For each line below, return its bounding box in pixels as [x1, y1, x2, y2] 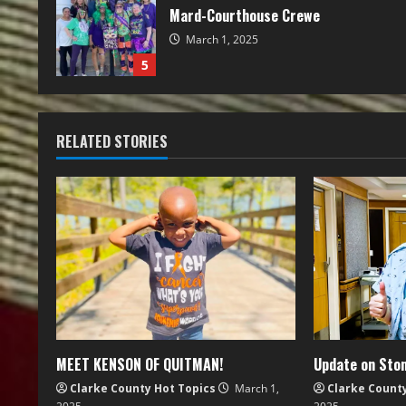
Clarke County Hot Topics [70, 381, 216, 397]
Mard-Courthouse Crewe [169, 4, 320, 26]
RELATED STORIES [56, 130, 168, 153]
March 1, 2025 [183, 31, 258, 47]
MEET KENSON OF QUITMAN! [56, 353, 223, 376]
